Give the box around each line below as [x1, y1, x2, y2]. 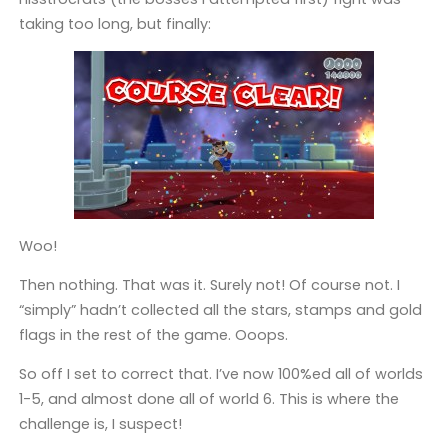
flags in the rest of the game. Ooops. [18, 324, 288, 345]
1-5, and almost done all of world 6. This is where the [18, 389, 399, 410]
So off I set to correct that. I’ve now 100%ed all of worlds [18, 364, 423, 385]
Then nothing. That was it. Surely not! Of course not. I [18, 274, 400, 295]
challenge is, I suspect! [18, 414, 182, 435]
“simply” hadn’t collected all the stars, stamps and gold [18, 299, 422, 320]
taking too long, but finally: [18, 13, 211, 34]
